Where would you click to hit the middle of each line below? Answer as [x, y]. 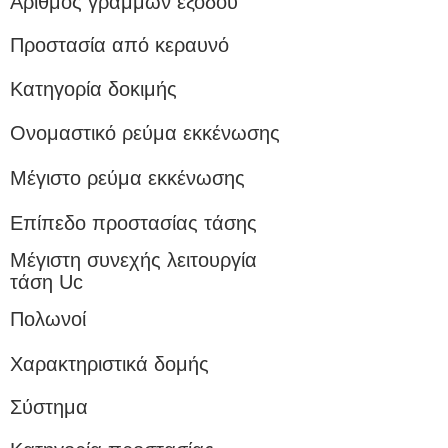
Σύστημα [49, 407]
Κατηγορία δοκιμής [93, 89]
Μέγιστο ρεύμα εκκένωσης [127, 178]
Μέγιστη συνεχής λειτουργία [133, 260]
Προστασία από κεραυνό [119, 45]
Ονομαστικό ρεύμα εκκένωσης [145, 133]
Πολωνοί [48, 319]
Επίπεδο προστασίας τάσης [133, 223]
